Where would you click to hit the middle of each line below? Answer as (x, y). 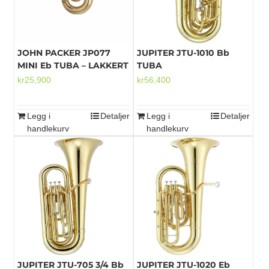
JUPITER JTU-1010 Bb (183, 53)
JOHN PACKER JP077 (64, 53)
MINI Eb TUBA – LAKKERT (73, 66)
